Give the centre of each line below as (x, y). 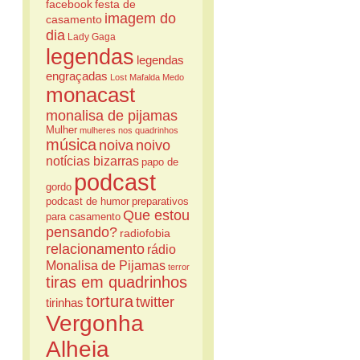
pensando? (82, 232)
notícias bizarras (92, 161)
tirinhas (65, 303)
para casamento (83, 217)
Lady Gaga (92, 37)
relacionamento (95, 249)
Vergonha (95, 323)
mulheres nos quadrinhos (129, 130)
